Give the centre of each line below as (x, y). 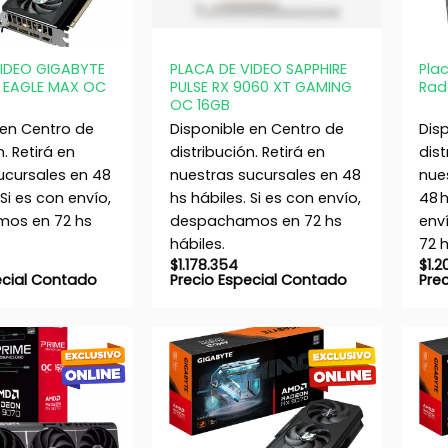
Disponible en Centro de (256, 129)
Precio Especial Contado (258, 280)
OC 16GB (199, 105)
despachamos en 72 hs (255, 221)
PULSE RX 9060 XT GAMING (260, 87)
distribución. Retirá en (247, 152)
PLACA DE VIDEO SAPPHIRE (258, 69)
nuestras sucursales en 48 (265, 175)
